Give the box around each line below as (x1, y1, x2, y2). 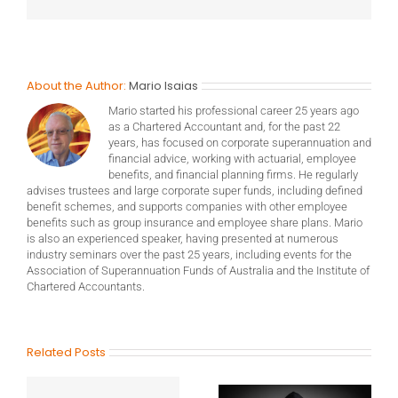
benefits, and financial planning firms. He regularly (108, 167, 358, 181)
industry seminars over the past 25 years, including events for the (27, 247, 352, 261)
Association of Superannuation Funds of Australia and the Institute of (27, 263, 370, 277)
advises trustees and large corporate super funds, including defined (27, 183, 362, 197)
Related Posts (27, 343, 106, 361)
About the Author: (27, 76, 129, 94)
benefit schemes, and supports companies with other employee (27, 199, 347, 213)
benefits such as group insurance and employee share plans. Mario (27, 215, 362, 229)
